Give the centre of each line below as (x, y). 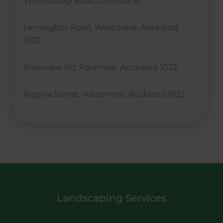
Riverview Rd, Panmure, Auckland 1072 (100, 68)
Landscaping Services (111, 198)
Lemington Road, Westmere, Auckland (101, 28)
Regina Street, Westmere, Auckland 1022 (104, 95)
